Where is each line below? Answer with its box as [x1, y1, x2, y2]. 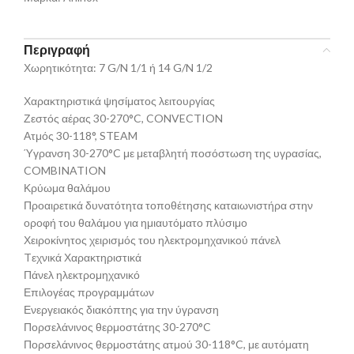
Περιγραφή [24, 42, 90, 58]
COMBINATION [24, 164, 106, 178]
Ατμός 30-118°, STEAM [24, 129, 137, 143]
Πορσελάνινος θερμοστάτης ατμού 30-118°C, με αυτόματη [24, 337, 309, 352]
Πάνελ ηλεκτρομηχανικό [24, 268, 140, 282]
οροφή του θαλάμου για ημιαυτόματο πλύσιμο [24, 216, 247, 230]
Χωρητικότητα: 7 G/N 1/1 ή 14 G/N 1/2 [24, 61, 213, 75]
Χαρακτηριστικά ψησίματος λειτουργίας [24, 94, 215, 108]
